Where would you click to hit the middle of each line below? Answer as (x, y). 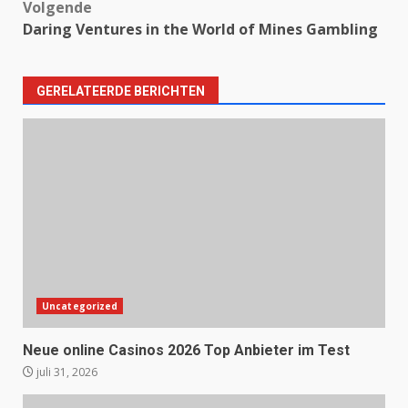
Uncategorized (80, 306)
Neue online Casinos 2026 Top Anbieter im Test (186, 350)
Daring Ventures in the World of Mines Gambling (200, 29)
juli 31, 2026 (66, 372)
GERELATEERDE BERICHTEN (121, 91)
